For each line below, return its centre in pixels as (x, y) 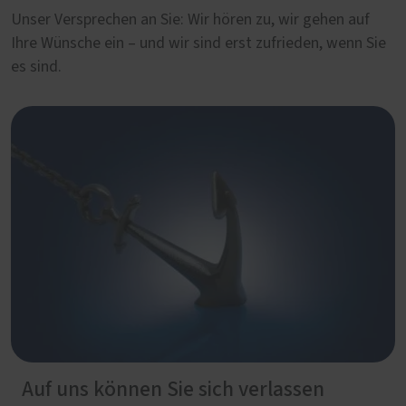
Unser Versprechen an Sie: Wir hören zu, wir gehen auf (190, 20)
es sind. (36, 67)
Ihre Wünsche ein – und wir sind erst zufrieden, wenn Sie (198, 43)
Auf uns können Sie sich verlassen (173, 389)
